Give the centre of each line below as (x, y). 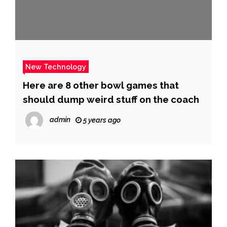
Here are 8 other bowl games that (101, 85)
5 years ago (101, 120)
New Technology (56, 66)
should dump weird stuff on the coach (111, 99)
